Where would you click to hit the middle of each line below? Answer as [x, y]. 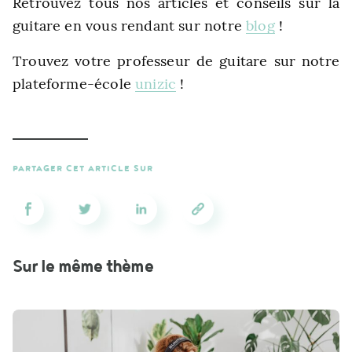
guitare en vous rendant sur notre [130, 26]
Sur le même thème [83, 267]
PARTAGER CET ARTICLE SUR [83, 169]
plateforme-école [74, 84]
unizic [156, 84]
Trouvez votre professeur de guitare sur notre [176, 61]
